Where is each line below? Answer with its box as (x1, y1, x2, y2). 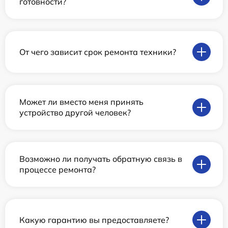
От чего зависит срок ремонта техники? (19, 46, 176, 57)
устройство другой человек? (19, 107, 131, 118)
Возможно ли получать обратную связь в (19, 154, 182, 164)
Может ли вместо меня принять (19, 97, 144, 107)
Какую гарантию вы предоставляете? (19, 214, 169, 225)
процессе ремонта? (19, 164, 96, 175)
